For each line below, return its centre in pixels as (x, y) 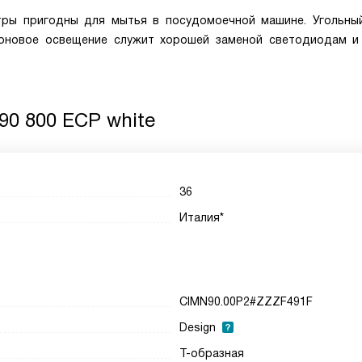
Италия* (202, 217)
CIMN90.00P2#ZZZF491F (246, 301)
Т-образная (212, 353)
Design (198, 327)
